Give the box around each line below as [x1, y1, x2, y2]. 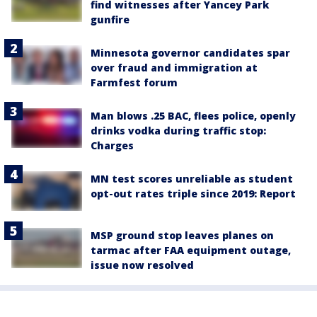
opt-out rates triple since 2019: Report [91, 187, 296, 201]
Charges [91, 139, 134, 153]
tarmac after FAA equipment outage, [91, 243, 291, 258]
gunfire [91, 13, 129, 27]
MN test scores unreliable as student [91, 172, 293, 186]
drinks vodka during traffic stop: [91, 124, 266, 138]
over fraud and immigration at [91, 61, 258, 75]
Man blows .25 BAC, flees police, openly [91, 109, 296, 123]
